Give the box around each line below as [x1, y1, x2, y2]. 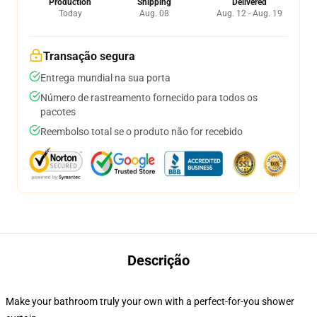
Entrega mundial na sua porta [40, 72, 171, 83]
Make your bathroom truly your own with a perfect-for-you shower [6, 296, 294, 307]
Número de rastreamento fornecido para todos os [40, 92, 258, 103]
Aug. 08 [139, 8, 169, 18]
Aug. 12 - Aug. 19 [217, 8, 282, 18]
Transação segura [43, 50, 135, 63]
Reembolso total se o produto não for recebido [40, 126, 243, 137]
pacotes [40, 106, 76, 117]
